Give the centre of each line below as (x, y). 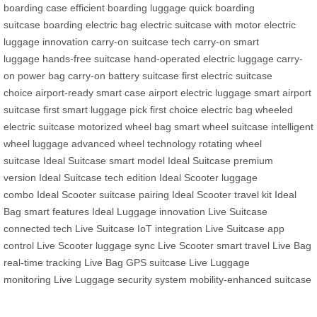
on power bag (34, 75)
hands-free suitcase (87, 58)
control (19, 245)
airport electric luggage (200, 92)
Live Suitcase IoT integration (139, 228)
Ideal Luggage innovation (149, 211)
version (20, 177)
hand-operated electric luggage (204, 58)
